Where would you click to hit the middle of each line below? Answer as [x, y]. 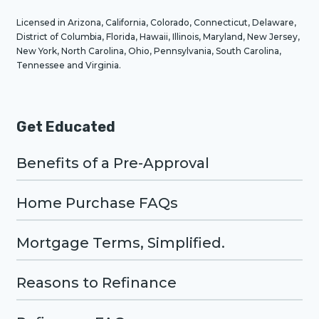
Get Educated [66, 127]
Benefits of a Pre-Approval [113, 163]
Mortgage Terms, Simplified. [121, 243]
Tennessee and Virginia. [69, 65]
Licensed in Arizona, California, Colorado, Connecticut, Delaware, [156, 22]
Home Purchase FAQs [97, 203]
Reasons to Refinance [96, 283]
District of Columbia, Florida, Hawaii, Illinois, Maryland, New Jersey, [158, 37]
